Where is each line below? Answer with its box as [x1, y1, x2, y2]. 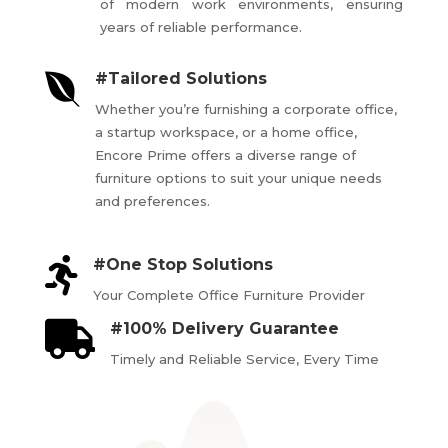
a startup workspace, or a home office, [94, 123, 357, 140]
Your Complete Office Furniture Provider [92, 286, 365, 303]
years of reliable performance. [99, 18, 302, 35]
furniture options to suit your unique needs [94, 169, 382, 186]
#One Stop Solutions [92, 254, 273, 274]
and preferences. [94, 192, 210, 209]
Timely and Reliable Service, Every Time [109, 350, 379, 367]
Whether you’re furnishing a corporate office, [94, 100, 397, 117]
